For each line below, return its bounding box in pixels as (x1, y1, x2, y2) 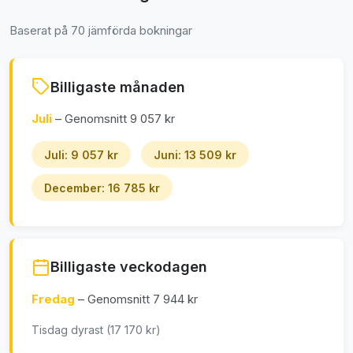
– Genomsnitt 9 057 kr (52, 111, 175, 127)
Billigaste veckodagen (50, 258, 207, 276)
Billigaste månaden (50, 78, 185, 95)
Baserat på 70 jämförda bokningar (9, 23, 192, 39)
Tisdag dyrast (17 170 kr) (32, 322, 161, 336)
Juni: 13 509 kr (154, 147, 236, 162)
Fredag (32, 291, 78, 307)
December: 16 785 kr (44, 180, 160, 195)
